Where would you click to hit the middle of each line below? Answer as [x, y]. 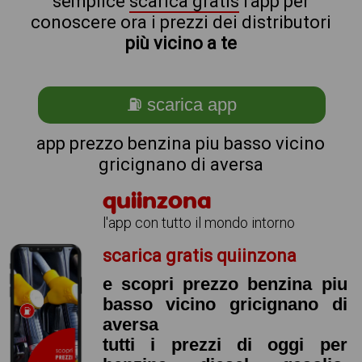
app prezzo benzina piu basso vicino [181, 143]
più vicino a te [181, 43]
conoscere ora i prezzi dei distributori [181, 22]
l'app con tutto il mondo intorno [198, 223]
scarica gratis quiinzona [199, 256]
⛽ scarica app [181, 105]
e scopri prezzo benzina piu [225, 284]
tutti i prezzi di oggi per [225, 345]
